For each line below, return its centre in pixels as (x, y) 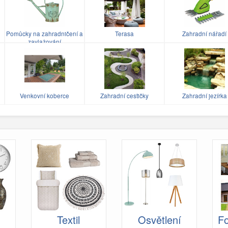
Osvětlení (159, 219)
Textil (69, 219)
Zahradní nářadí (204, 34)
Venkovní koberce (45, 96)
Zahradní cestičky (124, 96)
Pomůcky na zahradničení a (45, 34)
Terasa (124, 34)
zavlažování (45, 42)
